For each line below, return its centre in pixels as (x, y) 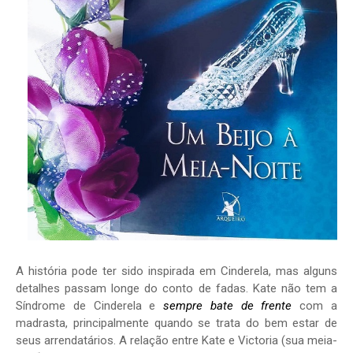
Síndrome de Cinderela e (90, 306)
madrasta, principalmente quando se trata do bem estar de (176, 323)
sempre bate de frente (228, 306)
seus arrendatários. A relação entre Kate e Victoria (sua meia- (176, 341)
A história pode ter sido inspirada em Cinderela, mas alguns (176, 271)
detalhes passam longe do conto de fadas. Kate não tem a (176, 289)
